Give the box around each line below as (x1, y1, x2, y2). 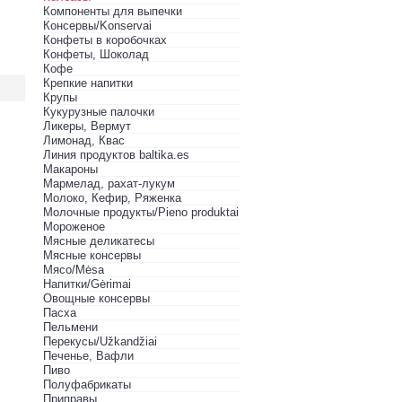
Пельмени (43, 320, 98, 334)
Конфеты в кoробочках (43, 33, 167, 47)
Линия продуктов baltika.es (43, 148, 189, 162)
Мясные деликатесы (43, 234, 154, 248)
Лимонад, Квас (43, 134, 125, 147)
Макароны (43, 162, 98, 176)
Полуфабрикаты (43, 378, 131, 391)
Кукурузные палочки (43, 105, 154, 118)
